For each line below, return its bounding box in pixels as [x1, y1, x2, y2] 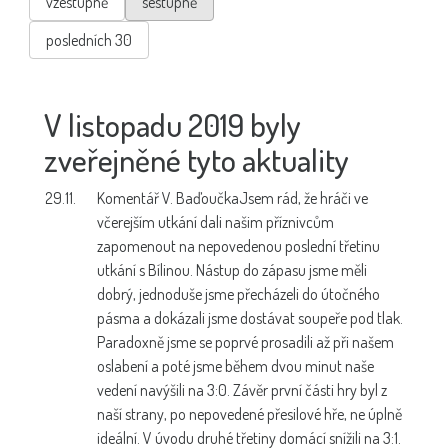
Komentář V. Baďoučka [97, 187, 239, 208]
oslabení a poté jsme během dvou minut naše [97, 355, 374, 376]
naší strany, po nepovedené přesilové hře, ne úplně [97, 403, 402, 424]
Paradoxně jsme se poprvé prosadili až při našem [97, 331, 394, 352]
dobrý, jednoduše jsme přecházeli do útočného [97, 283, 380, 304]
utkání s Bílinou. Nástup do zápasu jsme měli [97, 259, 367, 280]
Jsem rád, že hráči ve [239, 187, 368, 208]
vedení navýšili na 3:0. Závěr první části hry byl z [97, 379, 387, 400]
